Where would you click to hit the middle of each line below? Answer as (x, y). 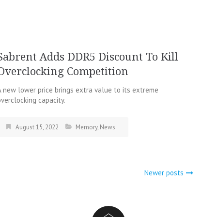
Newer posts (164, 173)
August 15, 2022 (37, 127)
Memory (86, 127)
